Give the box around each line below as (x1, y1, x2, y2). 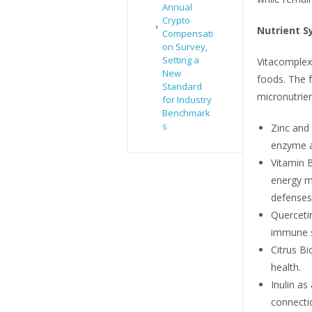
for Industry (162, 93, 212, 107)
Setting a (162, 54, 199, 67)
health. (270, 260, 301, 274)
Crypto (162, 14, 190, 27)
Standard (162, 80, 202, 93)
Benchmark (162, 107, 210, 120)
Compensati (162, 27, 213, 40)
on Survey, (162, 40, 208, 54)
